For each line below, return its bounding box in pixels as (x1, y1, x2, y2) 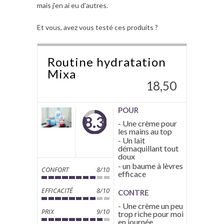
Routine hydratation (47, 54, 166, 69)
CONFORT (41, 164, 68, 174)
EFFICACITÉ (41, 185, 73, 195)
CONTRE (117, 188, 149, 197)
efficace (117, 169, 146, 179)
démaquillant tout (117, 143, 178, 153)
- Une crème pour (117, 118, 177, 128)
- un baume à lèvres (117, 161, 183, 171)
